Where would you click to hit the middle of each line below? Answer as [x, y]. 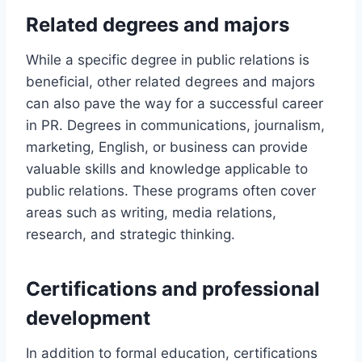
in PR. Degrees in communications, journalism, [175, 126]
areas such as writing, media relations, [151, 213]
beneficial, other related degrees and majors [170, 82]
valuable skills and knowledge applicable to [167, 169]
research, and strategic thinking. [130, 235]
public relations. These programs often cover [171, 191]
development [88, 318]
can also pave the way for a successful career [175, 104]
